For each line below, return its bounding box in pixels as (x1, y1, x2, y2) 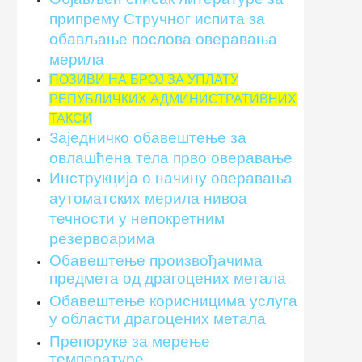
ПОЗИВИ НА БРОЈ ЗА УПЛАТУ (49, 72, 238, 86)
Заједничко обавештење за (49, 128, 246, 146)
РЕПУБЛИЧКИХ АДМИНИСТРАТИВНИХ (49, 91, 297, 106)
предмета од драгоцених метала (49, 269, 286, 287)
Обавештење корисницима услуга (49, 292, 297, 309)
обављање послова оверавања (49, 30, 277, 48)
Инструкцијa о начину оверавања (49, 169, 293, 187)
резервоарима (49, 229, 155, 247)
